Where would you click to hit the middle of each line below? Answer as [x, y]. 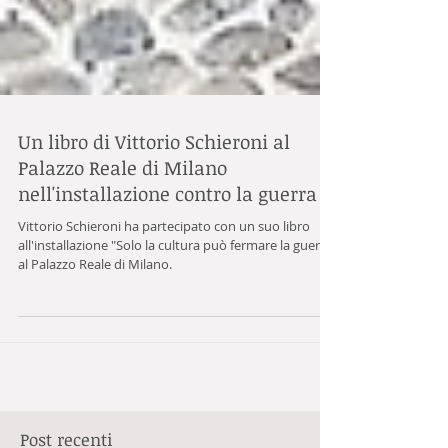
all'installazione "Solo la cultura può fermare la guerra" [177, 295]
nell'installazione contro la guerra [167, 244]
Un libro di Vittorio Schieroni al [154, 192]
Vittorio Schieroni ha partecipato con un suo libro [164, 276]
